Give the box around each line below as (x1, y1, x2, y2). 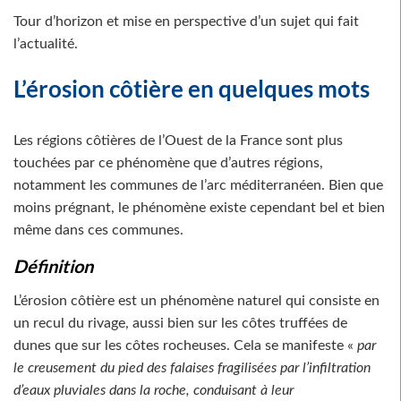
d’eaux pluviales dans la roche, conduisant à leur (13, 382, 294, 397)
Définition (13, 254, 93, 277)
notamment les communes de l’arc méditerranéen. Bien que (13, 177, 383, 192)
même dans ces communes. (13, 222, 183, 237)
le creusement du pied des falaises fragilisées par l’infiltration (13, 360, 371, 375)
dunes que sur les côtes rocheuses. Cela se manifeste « (13, 337, 357, 353)
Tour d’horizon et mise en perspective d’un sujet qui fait (13, 13, 359, 29)
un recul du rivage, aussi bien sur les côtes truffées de (13, 315, 347, 330)
